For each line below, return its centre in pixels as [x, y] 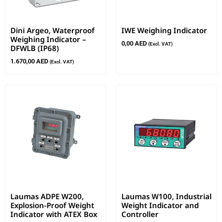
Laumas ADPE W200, [47, 196]
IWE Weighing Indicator [164, 30]
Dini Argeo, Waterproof [53, 30]
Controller [140, 214]
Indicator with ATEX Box [54, 214]
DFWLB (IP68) [35, 48]
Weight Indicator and [160, 205]
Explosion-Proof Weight [52, 205]
